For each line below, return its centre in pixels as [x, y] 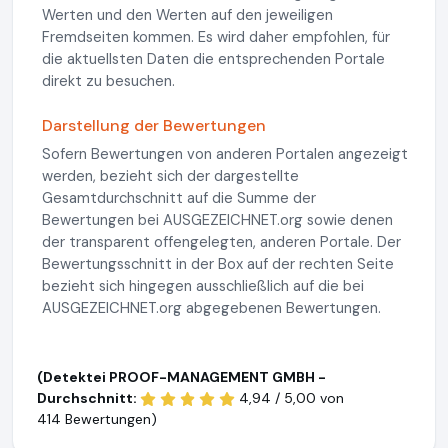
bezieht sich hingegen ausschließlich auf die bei [203, 286]
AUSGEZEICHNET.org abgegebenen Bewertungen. [211, 308]
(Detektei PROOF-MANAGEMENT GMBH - [181, 377]
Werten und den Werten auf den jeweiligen [187, 15]
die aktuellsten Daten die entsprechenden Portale [213, 59]
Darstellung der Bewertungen [154, 125]
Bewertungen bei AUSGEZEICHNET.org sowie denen [217, 220]
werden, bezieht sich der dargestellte [170, 176]
